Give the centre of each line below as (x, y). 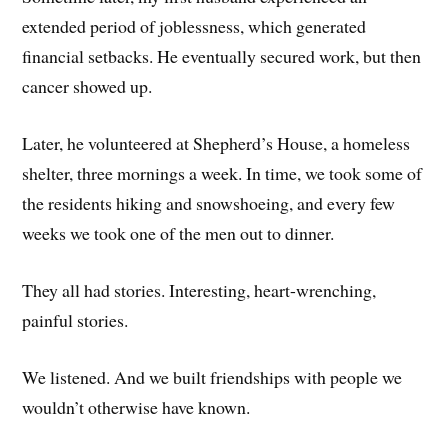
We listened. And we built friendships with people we (212, 376)
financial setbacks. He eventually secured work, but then (222, 56)
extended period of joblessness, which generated (194, 26)
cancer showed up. (87, 86)
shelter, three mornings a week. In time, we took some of (222, 173)
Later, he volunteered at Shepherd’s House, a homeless (216, 143)
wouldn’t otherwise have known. (136, 406)
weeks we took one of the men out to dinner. (178, 233)
